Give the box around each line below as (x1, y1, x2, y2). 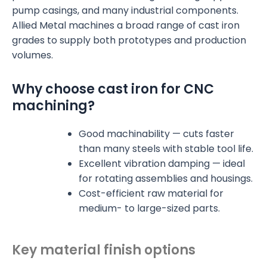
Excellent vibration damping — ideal (79, 157, 245, 171)
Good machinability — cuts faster (79, 127, 234, 141)
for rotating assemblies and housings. (79, 172, 253, 186)
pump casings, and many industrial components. (12, 4, 238, 18)
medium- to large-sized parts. (79, 201, 220, 216)
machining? (12, 97, 95, 116)
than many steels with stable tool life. (79, 142, 253, 156)
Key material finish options (12, 241, 195, 260)
